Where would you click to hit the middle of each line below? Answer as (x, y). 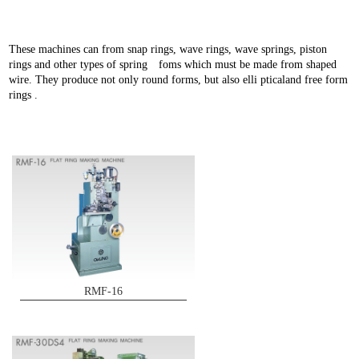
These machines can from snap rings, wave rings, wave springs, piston (168, 50)
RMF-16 (103, 290)
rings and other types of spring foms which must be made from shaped (173, 65)
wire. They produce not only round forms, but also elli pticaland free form (179, 80)
